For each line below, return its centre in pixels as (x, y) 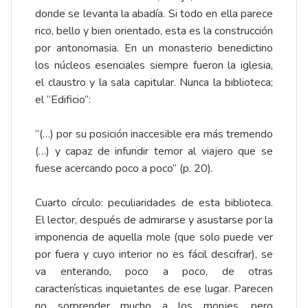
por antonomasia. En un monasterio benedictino (154, 48)
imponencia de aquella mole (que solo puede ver (154, 238)
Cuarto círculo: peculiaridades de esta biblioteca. (154, 203)
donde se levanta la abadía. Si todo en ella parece (154, 14)
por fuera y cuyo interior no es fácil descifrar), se (154, 255)
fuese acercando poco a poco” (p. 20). (124, 169)
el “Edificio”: (63, 100)
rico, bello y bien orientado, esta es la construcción (154, 31)
